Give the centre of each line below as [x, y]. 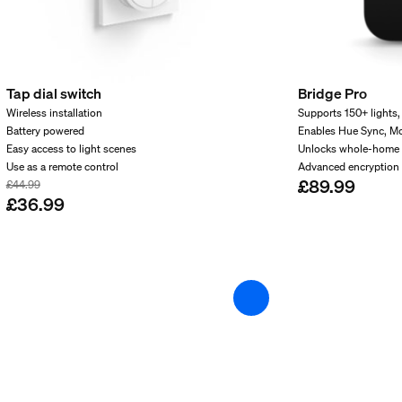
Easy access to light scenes [71, 148]
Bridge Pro [333, 93]
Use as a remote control [62, 166]
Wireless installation [54, 112]
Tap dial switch [53, 93]
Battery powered [45, 130]
